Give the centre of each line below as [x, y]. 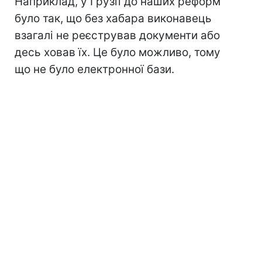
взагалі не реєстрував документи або [117, 36]
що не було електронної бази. [94, 70]
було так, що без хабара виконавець [113, 19]
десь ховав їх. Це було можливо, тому [118, 53]
